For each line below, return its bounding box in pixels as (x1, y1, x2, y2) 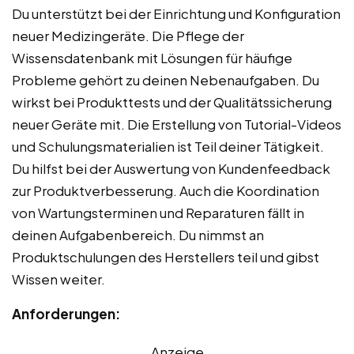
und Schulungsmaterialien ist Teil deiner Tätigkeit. (12, 137, 324, 156)
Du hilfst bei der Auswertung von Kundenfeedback (12, 160, 330, 178)
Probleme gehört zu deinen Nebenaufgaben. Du (12, 71, 319, 89)
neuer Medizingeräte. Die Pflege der (12, 27, 244, 45)
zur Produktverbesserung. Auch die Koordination (12, 182, 319, 200)
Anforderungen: (12, 305, 120, 323)
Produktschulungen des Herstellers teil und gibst (12, 248, 319, 266)
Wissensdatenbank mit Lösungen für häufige (12, 49, 292, 67)
